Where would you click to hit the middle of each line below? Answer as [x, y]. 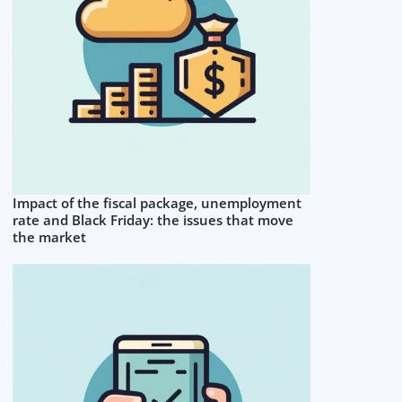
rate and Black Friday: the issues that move [153, 219]
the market [50, 236]
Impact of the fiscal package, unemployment [157, 202]
